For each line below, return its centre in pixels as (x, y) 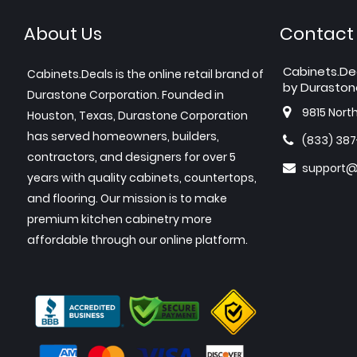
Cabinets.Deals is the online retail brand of (145, 75)
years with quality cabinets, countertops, (142, 178)
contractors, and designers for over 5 (131, 157)
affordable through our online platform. (137, 240)
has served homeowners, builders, (123, 137)
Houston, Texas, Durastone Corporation (137, 116)
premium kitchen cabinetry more (120, 220)
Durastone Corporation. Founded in (126, 95)
